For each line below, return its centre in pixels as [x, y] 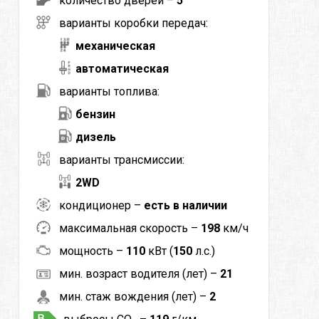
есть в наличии [185, 205]
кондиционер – [101, 205]
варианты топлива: [109, 91]
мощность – [92, 251]
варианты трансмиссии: [121, 159]
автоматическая [122, 68]
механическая [115, 46]
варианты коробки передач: [133, 23]
